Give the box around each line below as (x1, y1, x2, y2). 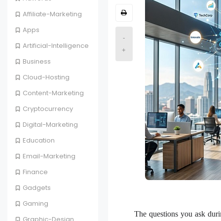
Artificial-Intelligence (23, 41, 89, 51)
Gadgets (23, 183, 51, 193)
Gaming (23, 199, 48, 209)
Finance (23, 167, 48, 177)
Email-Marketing (23, 151, 75, 161)
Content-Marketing (23, 88, 84, 98)
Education (23, 136, 55, 146)
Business (23, 57, 51, 67)
